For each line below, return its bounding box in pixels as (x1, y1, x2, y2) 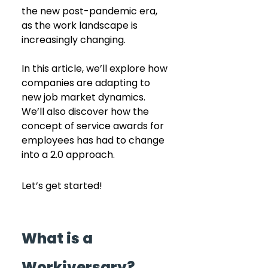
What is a (22, 228, 96, 248)
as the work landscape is (22, 18, 140, 32)
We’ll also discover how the (22, 104, 151, 118)
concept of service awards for (22, 118, 166, 133)
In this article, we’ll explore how (22, 61, 170, 75)
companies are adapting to (22, 75, 153, 90)
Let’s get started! (22, 178, 102, 193)
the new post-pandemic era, (22, 4, 160, 18)
